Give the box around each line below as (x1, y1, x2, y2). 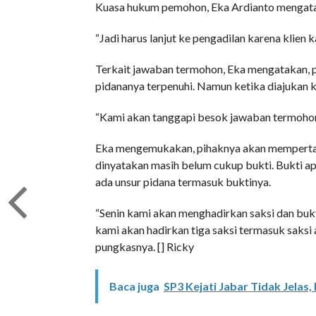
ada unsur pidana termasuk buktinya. (95, 174, 271, 188)
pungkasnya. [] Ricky (95, 239, 194, 253)
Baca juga (109, 279, 159, 293)
